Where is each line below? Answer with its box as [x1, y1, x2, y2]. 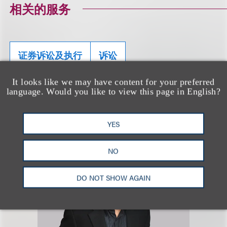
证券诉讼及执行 [18, 49, 83, 62]
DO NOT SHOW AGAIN [76, 172, 150, 182]
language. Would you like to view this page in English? [6, 86, 221, 97]
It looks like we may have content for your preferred [12, 77, 215, 87]
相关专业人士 [10, 92, 83, 109]
